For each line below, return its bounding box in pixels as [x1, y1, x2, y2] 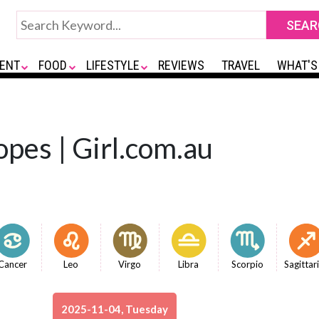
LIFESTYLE [85, 58, 140, 73]
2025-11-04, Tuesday [61, 303, 168, 315]
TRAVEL [221, 58, 261, 73]
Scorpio [231, 258, 263, 270]
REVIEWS [158, 58, 205, 73]
